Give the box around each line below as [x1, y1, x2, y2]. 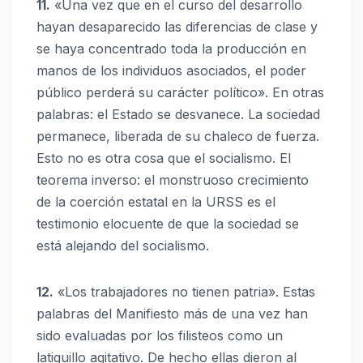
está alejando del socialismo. [36, 237, 209, 254]
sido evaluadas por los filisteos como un [36, 327, 283, 344]
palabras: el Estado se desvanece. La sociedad [36, 106, 320, 123]
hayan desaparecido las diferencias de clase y [36, 19, 318, 36]
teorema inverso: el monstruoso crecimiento [36, 172, 309, 189]
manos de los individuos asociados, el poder [36, 62, 306, 79]
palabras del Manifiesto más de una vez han [36, 305, 308, 322]
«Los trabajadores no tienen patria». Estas [53, 284, 315, 301]
